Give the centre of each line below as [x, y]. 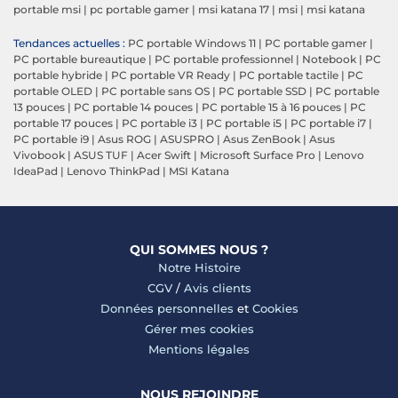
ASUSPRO [187, 139]
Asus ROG [124, 139]
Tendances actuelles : [69, 43]
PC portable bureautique [80, 59]
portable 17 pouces [63, 123]
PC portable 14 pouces [133, 107]
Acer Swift [164, 155]
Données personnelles [167, 308]
